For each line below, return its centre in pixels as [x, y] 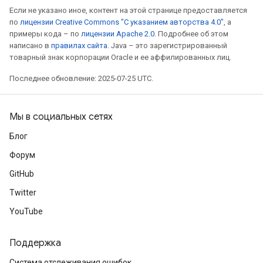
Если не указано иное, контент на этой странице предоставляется [128, 10]
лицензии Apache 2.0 [118, 34]
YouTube [26, 211]
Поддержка [35, 243]
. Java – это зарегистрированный [167, 45]
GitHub [22, 174]
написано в [30, 45]
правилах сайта [79, 45]
